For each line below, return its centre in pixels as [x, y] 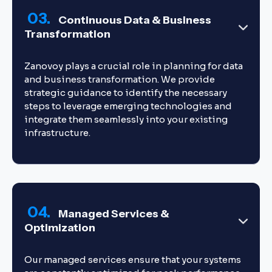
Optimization [60, 228]
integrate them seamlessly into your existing [126, 119]
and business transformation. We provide [120, 79]
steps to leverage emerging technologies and [128, 106]
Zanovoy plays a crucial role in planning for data [134, 66]
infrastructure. [57, 133]
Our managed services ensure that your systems [133, 260]
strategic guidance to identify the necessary [126, 93]
